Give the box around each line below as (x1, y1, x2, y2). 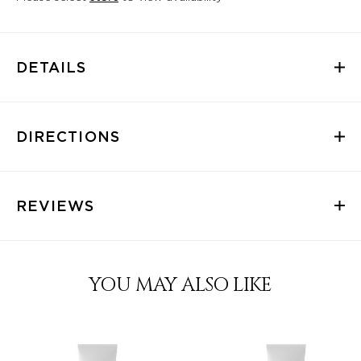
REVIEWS (16, 197, 95, 214)
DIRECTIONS (16, 127, 120, 145)
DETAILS (16, 58, 87, 76)
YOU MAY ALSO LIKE (89, 272, 272, 298)
